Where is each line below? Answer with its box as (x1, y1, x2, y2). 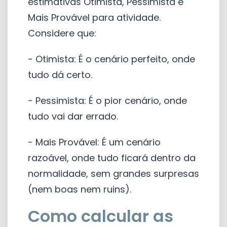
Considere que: (28, 26, 96, 40)
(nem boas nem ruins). (28, 182, 131, 196)
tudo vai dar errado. (28, 109, 118, 123)
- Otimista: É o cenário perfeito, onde (28, 52, 195, 65)
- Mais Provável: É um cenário (28, 135, 161, 148)
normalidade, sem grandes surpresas (28, 167, 199, 180)
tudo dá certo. (28, 68, 92, 81)
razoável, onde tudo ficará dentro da (28, 151, 196, 164)
